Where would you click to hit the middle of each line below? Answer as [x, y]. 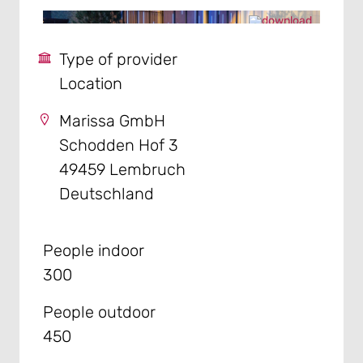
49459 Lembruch [122, 169]
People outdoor [99, 312]
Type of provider [118, 59]
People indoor [93, 250]
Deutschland [106, 193]
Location [90, 83]
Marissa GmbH [112, 120]
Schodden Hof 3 [118, 145]
